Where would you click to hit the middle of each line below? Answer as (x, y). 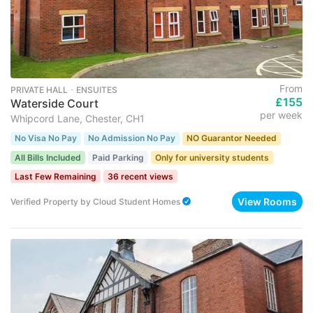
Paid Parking (118, 157)
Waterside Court (54, 104)
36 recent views (140, 176)
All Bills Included (48, 157)
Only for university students (212, 157)
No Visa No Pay (46, 138)
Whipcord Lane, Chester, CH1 (78, 119)
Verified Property (45, 201)
